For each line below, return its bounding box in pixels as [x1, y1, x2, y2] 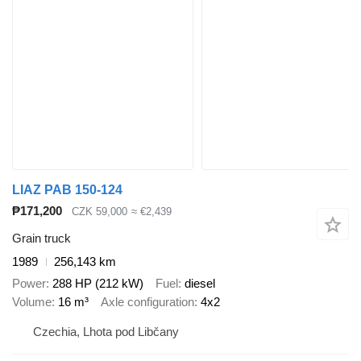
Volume [12, 294, 52, 309]
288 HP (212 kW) [52, 276, 143, 290]
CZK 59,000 [72, 205, 127, 218]
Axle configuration [101, 294, 194, 309]
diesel [185, 276, 215, 290]
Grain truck [12, 231, 71, 246]
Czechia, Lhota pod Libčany [33, 325, 179, 339]
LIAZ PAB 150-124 [12, 182, 122, 197]
